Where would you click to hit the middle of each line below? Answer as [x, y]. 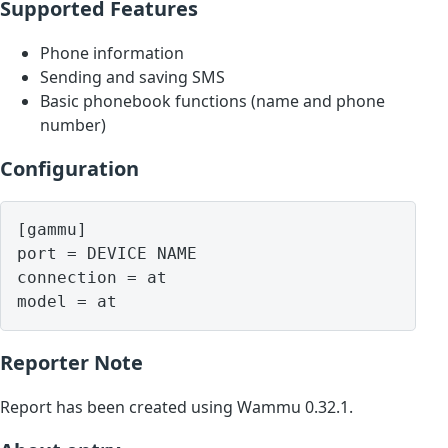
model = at [67, 302]
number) [73, 125]
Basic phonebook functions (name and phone [212, 101]
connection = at [92, 278]
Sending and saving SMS [132, 77]
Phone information [112, 53]
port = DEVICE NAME [107, 254]
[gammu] [52, 230]
